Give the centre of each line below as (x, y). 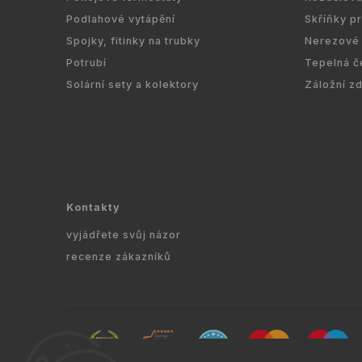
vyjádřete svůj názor (124, 234)
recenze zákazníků (119, 256)
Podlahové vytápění (121, 19)
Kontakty (93, 208)
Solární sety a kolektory (133, 84)
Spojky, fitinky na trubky (133, 40)
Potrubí (86, 62)
